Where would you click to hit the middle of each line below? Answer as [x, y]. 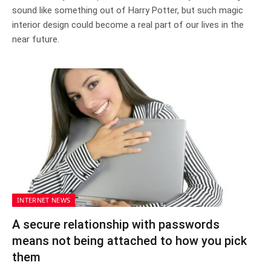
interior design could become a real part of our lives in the [128, 24]
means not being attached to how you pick [129, 241]
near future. [36, 39]
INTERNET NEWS [44, 200]
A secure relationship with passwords [116, 224]
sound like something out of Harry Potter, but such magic [128, 10]
